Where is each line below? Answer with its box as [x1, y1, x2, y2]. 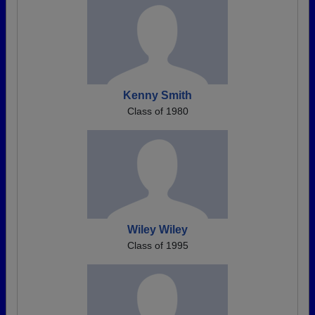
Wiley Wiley [127, 224, 188, 236]
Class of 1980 [127, 105, 188, 117]
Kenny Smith [123, 89, 192, 102]
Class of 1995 [127, 240, 188, 252]
